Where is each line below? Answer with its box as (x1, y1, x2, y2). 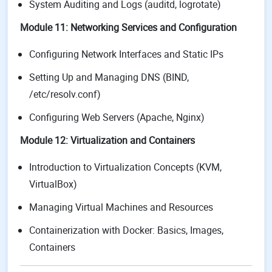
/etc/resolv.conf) (29, 87, 101, 101)
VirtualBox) (29, 177, 77, 191)
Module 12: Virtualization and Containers (20, 134, 195, 147)
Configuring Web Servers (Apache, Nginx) (29, 110, 205, 124)
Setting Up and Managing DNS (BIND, (29, 70, 189, 84)
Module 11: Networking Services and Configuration (20, 21, 237, 34)
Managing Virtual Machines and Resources (29, 200, 213, 214)
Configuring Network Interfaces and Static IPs (29, 47, 223, 61)
